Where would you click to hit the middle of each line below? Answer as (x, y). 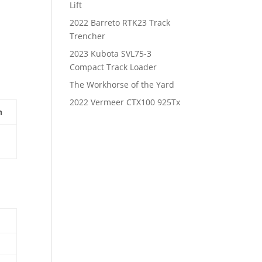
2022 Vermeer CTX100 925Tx (125, 102)
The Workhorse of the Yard (122, 85)
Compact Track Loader (113, 67)
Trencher (88, 36)
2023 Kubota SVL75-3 (111, 54)
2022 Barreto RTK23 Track (120, 23)
